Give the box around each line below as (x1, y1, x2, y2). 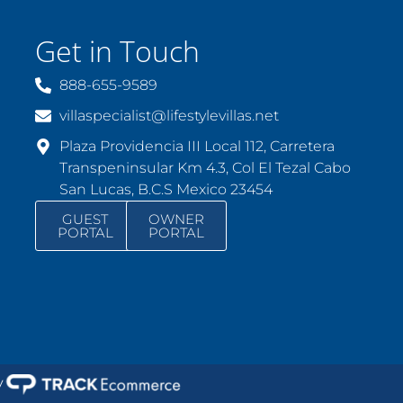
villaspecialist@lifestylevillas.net (59, 106, 280, 124)
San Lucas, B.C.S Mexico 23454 (59, 180, 273, 198)
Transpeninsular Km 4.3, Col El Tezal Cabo (59, 158, 352, 176)
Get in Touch (34, 31, 200, 70)
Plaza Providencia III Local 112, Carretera (59, 137, 336, 155)
